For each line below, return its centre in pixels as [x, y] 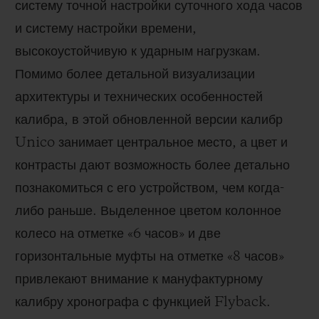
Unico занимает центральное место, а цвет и [151, 143]
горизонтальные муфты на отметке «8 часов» [150, 257]
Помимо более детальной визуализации [135, 74]
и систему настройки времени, [106, 29]
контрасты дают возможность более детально [152, 166]
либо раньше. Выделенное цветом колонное [148, 211]
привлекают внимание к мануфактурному [139, 279]
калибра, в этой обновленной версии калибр [149, 120]
